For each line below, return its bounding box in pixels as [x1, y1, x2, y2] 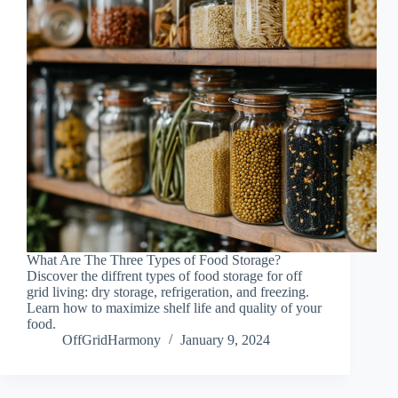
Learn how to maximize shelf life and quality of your [27, 300, 322, 316]
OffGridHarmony [62, 332, 161, 348]
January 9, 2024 [180, 332, 270, 348]
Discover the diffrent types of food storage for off [27, 268, 302, 284]
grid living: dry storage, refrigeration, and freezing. [27, 284, 309, 300]
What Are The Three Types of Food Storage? [27, 252, 281, 268]
